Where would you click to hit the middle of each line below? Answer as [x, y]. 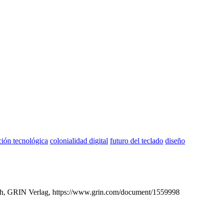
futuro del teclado [137, 141]
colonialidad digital [79, 141]
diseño [175, 141]
